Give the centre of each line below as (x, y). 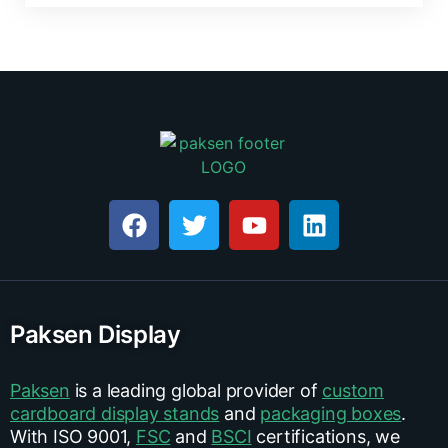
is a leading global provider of (196, 391)
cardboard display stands (115, 414)
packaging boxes (331, 414)
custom (353, 391)
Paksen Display (95, 335)
